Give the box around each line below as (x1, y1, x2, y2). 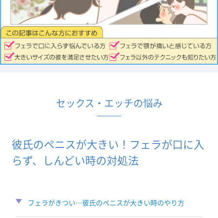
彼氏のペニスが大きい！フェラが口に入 (12, 136, 204, 151)
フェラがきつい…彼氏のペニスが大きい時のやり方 (27, 198, 184, 207)
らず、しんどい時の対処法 (12, 152, 139, 167)
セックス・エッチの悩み (55, 96, 163, 110)
